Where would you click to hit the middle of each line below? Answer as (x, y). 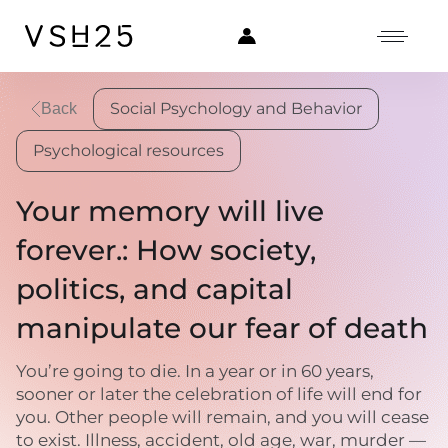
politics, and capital (154, 289)
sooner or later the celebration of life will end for (219, 394)
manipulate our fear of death (222, 328)
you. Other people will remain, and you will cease (222, 417)
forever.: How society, (166, 250)
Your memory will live (170, 211)
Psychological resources (128, 150)
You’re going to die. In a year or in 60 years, (195, 371)
